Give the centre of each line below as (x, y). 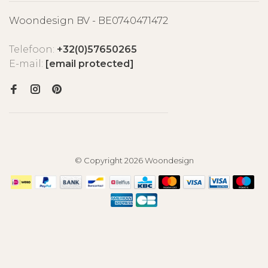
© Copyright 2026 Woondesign (134, 160)
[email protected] (90, 64)
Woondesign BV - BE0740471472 (89, 21)
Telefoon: (33, 49)
